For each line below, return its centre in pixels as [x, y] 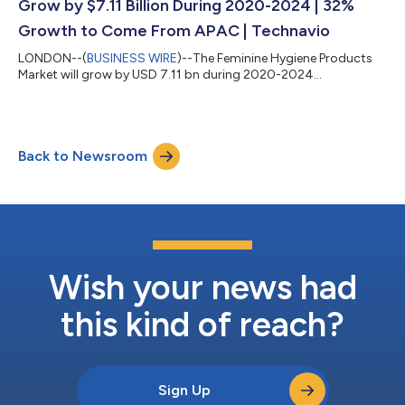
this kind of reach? [202, 324]
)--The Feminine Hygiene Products [275, 58]
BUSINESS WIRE [132, 58]
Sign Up [184, 390]
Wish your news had [202, 287]
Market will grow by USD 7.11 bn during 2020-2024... [170, 74]
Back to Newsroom [83, 155]
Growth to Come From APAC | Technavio [174, 30]
